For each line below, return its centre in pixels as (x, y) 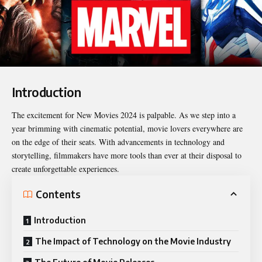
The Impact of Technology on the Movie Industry (133, 242)
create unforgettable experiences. (65, 169)
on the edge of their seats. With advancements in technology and (118, 142)
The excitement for (44, 115)
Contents (58, 194)
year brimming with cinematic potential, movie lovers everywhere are (127, 129)
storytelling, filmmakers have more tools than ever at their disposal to (127, 156)
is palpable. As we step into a (186, 115)
